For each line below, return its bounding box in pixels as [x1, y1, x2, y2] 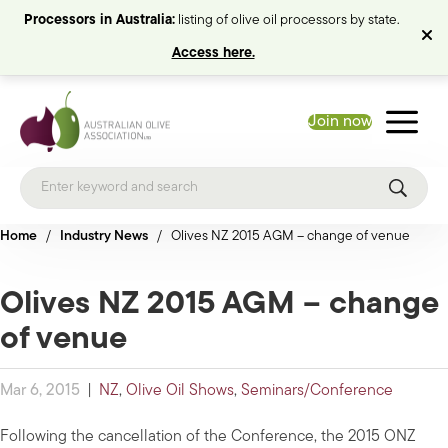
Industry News [60, 229, 148, 245]
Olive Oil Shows [126, 383, 234, 400]
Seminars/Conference [241, 383, 393, 400]
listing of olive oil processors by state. [174, 13, 403, 28]
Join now [307, 113, 372, 130]
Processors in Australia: [23, 13, 175, 28]
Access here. [171, 46, 255, 61]
